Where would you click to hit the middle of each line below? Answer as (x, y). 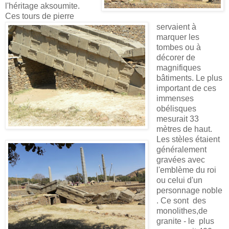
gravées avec (181, 160)
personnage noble (189, 191)
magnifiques (179, 68)
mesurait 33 (178, 119)
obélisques (176, 109)
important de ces (186, 88)
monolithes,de (182, 211)
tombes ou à (179, 48)
